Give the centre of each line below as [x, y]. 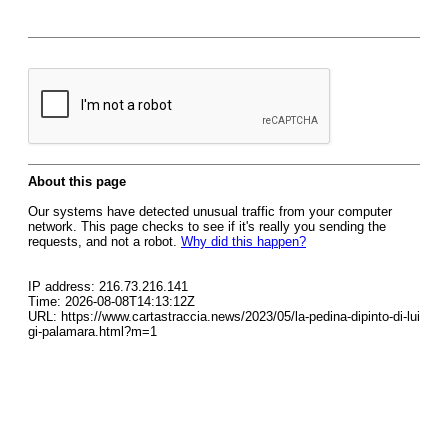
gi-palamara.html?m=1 [92, 331]
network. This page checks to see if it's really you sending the [207, 226]
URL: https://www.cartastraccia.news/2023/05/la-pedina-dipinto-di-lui [224, 316]
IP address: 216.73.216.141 [108, 286]
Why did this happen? [243, 241]
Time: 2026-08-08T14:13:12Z [111, 301]
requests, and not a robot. [104, 241]
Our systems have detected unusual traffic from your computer [210, 211]
